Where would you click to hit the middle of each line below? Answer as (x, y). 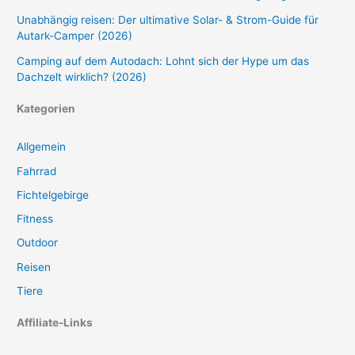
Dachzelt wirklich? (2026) (82, 77)
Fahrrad (37, 171)
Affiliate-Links (55, 322)
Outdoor (38, 243)
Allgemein (42, 147)
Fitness (35, 219)
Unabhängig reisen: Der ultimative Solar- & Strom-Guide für (168, 20)
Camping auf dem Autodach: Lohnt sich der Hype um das (163, 61)
